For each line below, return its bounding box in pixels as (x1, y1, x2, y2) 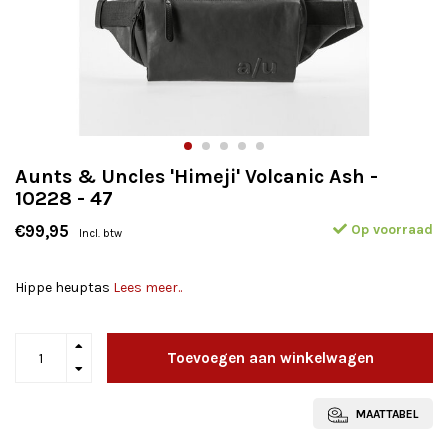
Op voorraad (347, 221, 433, 238)
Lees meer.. (113, 279, 182, 296)
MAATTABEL (353, 407, 418, 421)
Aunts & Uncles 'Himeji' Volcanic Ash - (15, 165, 378, 188)
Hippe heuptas (15, 279, 113, 296)
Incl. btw (79, 227, 122, 240)
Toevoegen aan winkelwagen (166, 348, 374, 367)
